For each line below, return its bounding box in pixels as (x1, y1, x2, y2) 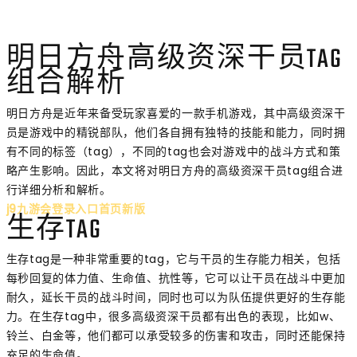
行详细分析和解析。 (6, 182, 112, 198)
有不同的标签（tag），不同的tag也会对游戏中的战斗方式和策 (6, 143, 341, 160)
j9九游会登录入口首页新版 (6, 201, 146, 218)
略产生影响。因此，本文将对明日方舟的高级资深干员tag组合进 (6, 163, 343, 179)
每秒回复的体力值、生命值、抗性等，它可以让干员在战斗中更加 (6, 270, 346, 287)
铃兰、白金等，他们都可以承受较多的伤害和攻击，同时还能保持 (6, 328, 346, 344)
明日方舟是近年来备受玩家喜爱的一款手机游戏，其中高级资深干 (6, 105, 346, 122)
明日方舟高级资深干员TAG (6, 40, 343, 81)
